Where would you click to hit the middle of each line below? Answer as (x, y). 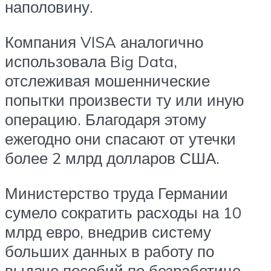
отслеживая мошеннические (107, 80)
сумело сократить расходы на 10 (123, 212)
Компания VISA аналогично (104, 41)
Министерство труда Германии (116, 193)
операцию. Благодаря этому (106, 119)
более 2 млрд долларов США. (112, 158)
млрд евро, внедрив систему (108, 231)
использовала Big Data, (91, 61)
